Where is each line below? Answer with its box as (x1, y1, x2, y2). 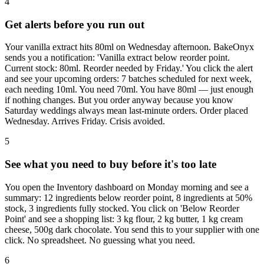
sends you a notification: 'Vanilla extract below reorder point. (5, 52, 230, 63)
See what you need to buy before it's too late (5, 158, 216, 171)
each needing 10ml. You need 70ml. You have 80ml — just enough (5, 84, 253, 95)
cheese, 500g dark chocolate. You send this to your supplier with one (5, 224, 259, 235)
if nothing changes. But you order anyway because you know (5, 95, 233, 105)
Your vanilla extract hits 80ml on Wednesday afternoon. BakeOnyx (5, 42, 254, 52)
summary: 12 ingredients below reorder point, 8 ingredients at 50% (5, 192, 252, 203)
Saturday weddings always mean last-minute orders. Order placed (5, 105, 248, 116)
